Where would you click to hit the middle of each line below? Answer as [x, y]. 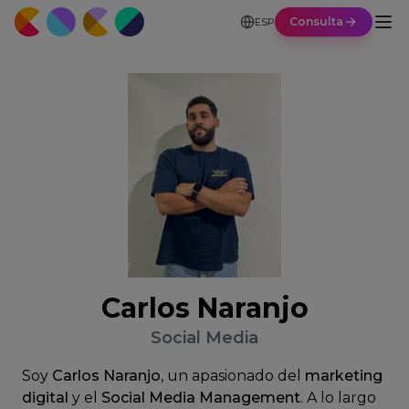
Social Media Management [201, 398]
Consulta [316, 21]
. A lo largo [338, 398]
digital [45, 398]
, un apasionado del [233, 376]
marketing [344, 376]
